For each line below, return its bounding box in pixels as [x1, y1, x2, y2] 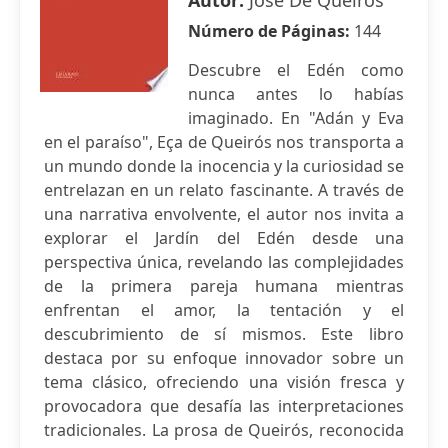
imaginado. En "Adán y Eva [188, 107, 404, 129]
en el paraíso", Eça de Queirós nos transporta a [44, 131, 404, 153]
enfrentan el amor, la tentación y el [44, 299, 404, 321]
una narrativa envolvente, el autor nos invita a [44, 203, 404, 225]
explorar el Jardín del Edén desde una [44, 227, 404, 249]
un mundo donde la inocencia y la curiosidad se [44, 155, 404, 177]
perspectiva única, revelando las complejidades [44, 251, 404, 273]
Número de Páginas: [188, 20, 354, 42]
